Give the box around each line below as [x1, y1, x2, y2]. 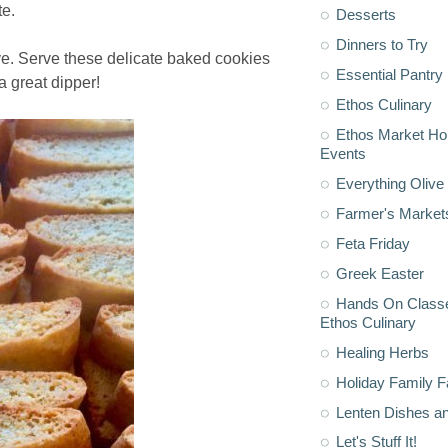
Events [320, 144, 366, 162]
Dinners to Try [336, 35, 428, 53]
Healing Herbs [336, 343, 429, 361]
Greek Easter [336, 264, 424, 282]
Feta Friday [336, 234, 410, 252]
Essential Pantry [336, 65, 443, 83]
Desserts [336, 5, 396, 23]
